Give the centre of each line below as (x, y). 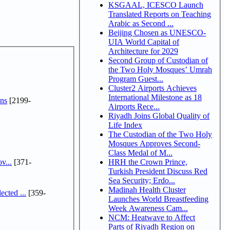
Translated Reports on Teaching (160, 14)
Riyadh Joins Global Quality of (159, 116)
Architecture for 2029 (143, 51)
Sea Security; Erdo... (142, 180)
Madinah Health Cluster (147, 189)
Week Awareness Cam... (148, 208)
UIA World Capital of (144, 42)
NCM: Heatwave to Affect (152, 217)
